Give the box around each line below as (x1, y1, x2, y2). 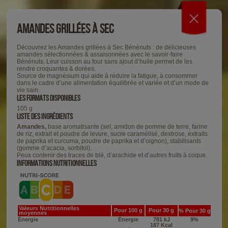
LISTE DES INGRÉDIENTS (16, 112, 73, 121)
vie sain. (16, 87, 41, 94)
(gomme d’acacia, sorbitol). (16, 145, 92, 152)
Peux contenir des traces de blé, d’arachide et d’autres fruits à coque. (16, 152, 207, 159)
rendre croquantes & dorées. (16, 65, 96, 73)
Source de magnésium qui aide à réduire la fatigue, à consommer (16, 72, 197, 80)
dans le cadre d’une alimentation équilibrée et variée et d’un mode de (16, 79, 209, 87)
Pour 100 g (113, 207, 142, 213)
